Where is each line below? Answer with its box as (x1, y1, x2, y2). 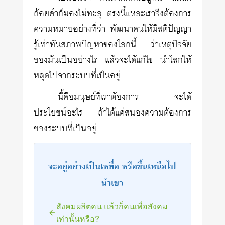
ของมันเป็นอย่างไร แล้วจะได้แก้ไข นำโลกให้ (34, 52, 191, 68)
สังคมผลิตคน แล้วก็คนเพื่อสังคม (56, 200, 168, 212)
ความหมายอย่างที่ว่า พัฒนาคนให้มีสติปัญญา (34, 21, 191, 37)
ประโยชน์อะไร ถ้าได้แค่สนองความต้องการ (34, 105, 191, 121)
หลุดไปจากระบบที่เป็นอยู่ (34, 68, 121, 84)
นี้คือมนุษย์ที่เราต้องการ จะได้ (58, 89, 191, 105)
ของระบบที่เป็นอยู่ (34, 121, 97, 137)
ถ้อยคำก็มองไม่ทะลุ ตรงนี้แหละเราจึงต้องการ (34, 6, 191, 22)
